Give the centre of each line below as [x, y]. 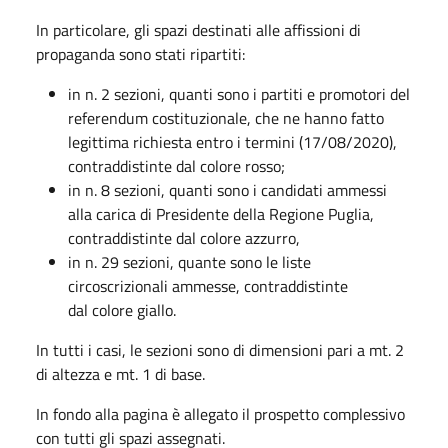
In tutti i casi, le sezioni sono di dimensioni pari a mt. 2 [220, 349]
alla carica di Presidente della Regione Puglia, [221, 213]
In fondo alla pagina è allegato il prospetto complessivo [220, 413]
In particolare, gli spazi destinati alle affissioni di [198, 29]
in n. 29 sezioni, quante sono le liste [189, 261]
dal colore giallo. [122, 309]
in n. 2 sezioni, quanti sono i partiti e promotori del [239, 93]
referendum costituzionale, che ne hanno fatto [226, 117]
